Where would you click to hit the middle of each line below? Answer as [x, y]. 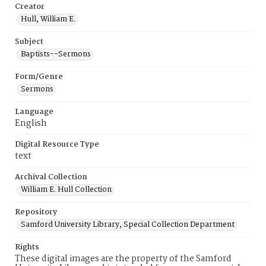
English [31, 123]
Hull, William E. [48, 19]
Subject [29, 42]
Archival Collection [51, 177]
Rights [27, 247]
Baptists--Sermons [56, 54]
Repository [36, 212]
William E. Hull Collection [66, 190]
